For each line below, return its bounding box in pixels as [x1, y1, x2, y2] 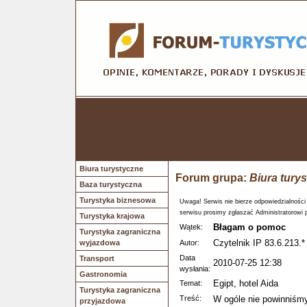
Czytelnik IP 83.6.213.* [213, 238, 305, 248]
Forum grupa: [175, 172, 249, 184]
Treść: [180, 294, 201, 302]
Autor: [180, 238, 199, 247]
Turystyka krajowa [79, 212, 145, 220]
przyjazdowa [79, 297, 125, 305]
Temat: [180, 279, 202, 287]
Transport [79, 254, 114, 262]
